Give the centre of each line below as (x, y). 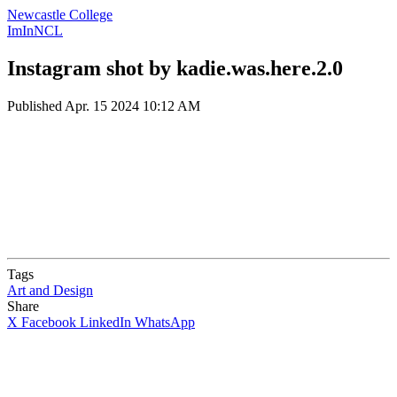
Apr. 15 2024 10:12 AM (132, 105)
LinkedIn (105, 322)
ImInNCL (35, 31)
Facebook (49, 322)
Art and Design (50, 290)
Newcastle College (60, 15)
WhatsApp (165, 322)
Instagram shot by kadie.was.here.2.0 (175, 68)
